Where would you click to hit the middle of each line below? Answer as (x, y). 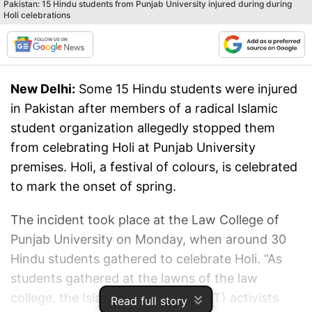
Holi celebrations (37, 15)
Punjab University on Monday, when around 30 (148, 239)
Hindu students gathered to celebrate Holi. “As (146, 259)
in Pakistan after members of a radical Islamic (144, 108)
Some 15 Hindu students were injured (188, 89)
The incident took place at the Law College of (145, 220)
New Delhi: (43, 89)
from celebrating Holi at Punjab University (133, 147)
